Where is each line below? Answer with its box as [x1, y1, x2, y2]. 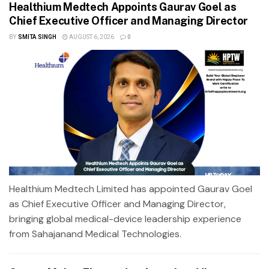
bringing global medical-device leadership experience [9, 212, 241, 225]
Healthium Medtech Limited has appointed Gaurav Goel [9, 182, 252, 195]
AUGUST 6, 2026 [67, 32, 114, 41]
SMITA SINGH [17, 32, 56, 41]
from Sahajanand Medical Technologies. [9, 227, 181, 240]
